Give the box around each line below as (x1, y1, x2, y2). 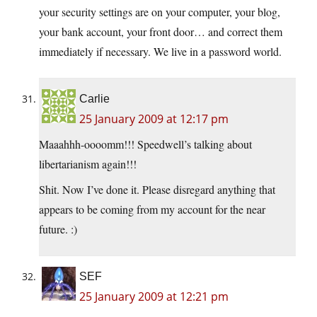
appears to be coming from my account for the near (39, 202, 265, 217)
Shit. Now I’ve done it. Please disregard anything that (39, 182, 275, 197)
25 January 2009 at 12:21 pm (79, 289, 229, 305)
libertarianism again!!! (39, 156, 137, 172)
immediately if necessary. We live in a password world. (39, 44, 282, 59)
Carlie (79, 93, 110, 105)
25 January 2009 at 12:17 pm (79, 111, 229, 127)
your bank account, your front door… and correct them (39, 24, 282, 40)
